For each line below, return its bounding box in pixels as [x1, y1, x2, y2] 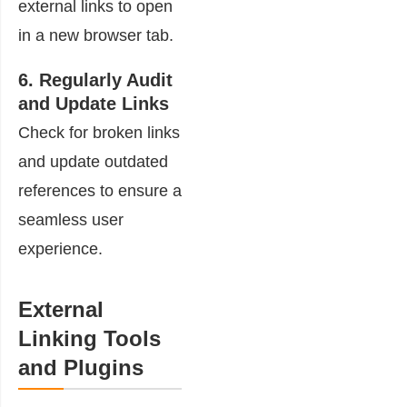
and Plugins [18, 355, 144, 380]
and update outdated [18, 153, 168, 171]
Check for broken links [18, 124, 180, 142]
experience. [18, 240, 103, 258]
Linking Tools [18, 326, 161, 351]
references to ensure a [18, 182, 182, 200]
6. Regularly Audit [18, 70, 173, 90]
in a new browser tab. [18, 26, 174, 45]
